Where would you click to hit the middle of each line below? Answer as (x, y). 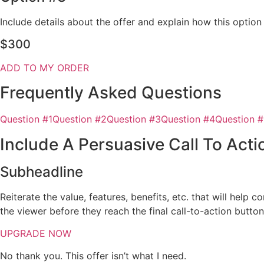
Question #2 (80, 119)
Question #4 (188, 119)
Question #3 (134, 119)
